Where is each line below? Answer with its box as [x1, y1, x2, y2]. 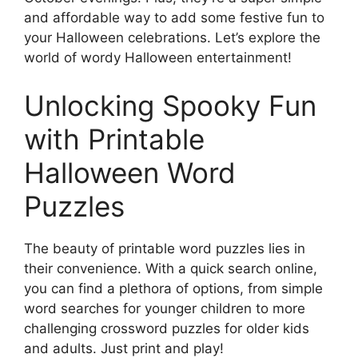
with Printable [24, 121, 205, 156]
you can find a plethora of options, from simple [24, 280, 323, 296]
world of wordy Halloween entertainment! [24, 50, 292, 66]
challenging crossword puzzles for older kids [24, 320, 309, 336]
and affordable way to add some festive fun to [24, 10, 324, 26]
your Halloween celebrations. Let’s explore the [24, 30, 320, 46]
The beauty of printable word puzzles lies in [24, 240, 305, 257]
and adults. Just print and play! [24, 340, 224, 356]
